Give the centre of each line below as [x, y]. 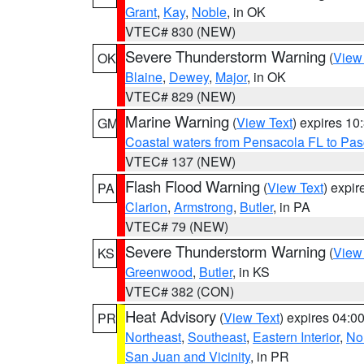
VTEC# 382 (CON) [180, 291]
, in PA [292, 207]
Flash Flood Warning [193, 186]
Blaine [144, 77]
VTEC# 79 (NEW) [177, 226]
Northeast [153, 337]
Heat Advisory [171, 316]
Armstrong [204, 207]
